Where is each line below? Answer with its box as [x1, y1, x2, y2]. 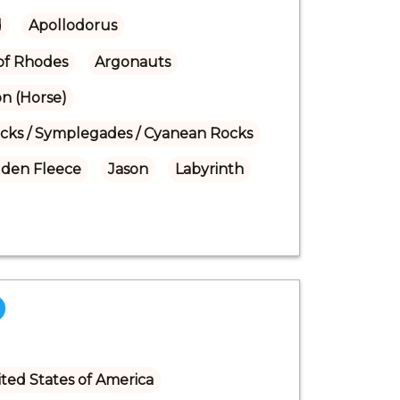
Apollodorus [28, 16, 117, 34]
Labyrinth [174, 160, 244, 178]
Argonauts [94, 53, 171, 71]
